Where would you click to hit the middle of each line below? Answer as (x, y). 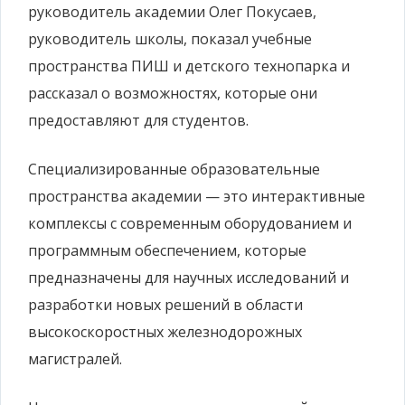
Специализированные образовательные (174, 169)
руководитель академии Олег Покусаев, (172, 12)
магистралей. (75, 359)
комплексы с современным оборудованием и (190, 223)
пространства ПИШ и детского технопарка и (189, 66)
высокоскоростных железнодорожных (165, 332)
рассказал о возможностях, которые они (173, 93)
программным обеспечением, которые (167, 250)
